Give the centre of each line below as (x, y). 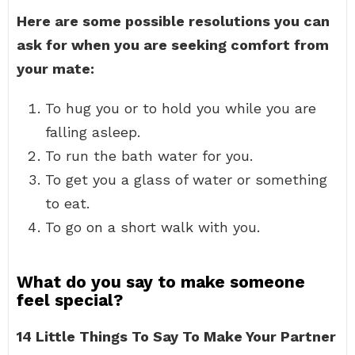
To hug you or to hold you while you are (181, 108)
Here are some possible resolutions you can (173, 21)
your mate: (55, 69)
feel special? (70, 300)
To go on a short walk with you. (153, 227)
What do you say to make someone (161, 282)
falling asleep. (93, 132)
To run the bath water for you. (149, 156)
